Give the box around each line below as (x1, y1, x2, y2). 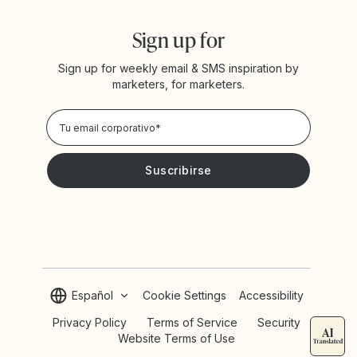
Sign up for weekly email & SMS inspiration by (58, 61, 299, 76)
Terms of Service (146, 316, 237, 330)
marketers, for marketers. (112, 77, 245, 92)
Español (71, 288, 113, 303)
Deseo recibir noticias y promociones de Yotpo (69, 236, 253, 245)
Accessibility (239, 288, 304, 303)
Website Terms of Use (117, 331, 235, 346)
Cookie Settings (143, 288, 227, 303)
